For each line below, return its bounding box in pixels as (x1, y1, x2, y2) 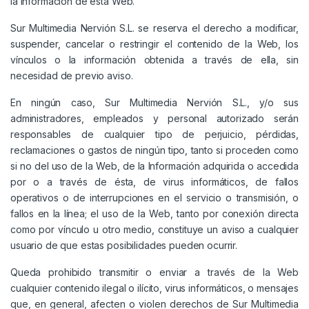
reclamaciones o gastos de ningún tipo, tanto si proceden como (10, 144, 299, 157)
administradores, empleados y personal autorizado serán (10, 112, 299, 125)
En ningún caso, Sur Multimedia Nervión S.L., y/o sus (10, 97, 299, 109)
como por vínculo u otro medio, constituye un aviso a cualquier (10, 223, 299, 236)
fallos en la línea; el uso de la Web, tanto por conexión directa (10, 208, 299, 220)
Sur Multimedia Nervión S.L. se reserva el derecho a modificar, (10, 22, 299, 34)
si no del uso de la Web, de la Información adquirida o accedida (10, 160, 299, 172)
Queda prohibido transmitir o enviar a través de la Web (10, 266, 299, 279)
